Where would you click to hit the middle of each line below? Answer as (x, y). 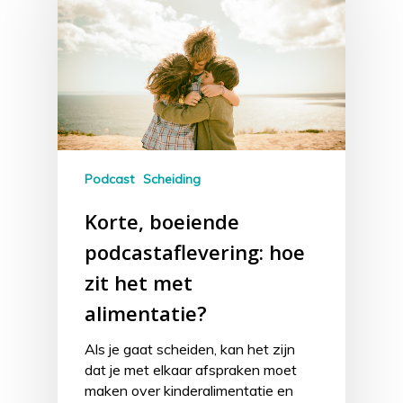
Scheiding (172, 179)
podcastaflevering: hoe (195, 251)
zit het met (139, 282)
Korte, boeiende (162, 221)
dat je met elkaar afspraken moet (191, 369)
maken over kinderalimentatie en (189, 390)
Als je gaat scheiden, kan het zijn (190, 349)
